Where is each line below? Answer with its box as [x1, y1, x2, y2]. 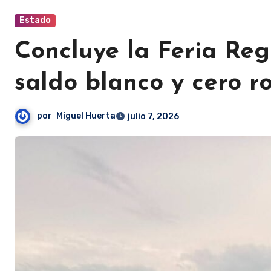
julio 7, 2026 [128, 111, 179, 122]
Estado [19, 15, 51, 25]
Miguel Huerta [56, 111, 116, 122]
